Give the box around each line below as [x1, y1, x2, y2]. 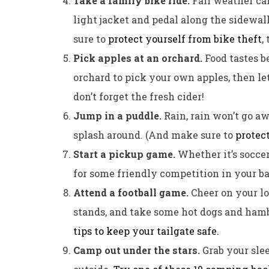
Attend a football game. [73, 186, 191, 199]
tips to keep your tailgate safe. [73, 224, 219, 237]
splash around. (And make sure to [73, 128, 235, 141]
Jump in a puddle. [73, 109, 164, 122]
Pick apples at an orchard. [73, 51, 202, 64]
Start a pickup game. [73, 147, 178, 160]
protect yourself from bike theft [108, 32, 262, 45]
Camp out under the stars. [73, 243, 202, 256]
